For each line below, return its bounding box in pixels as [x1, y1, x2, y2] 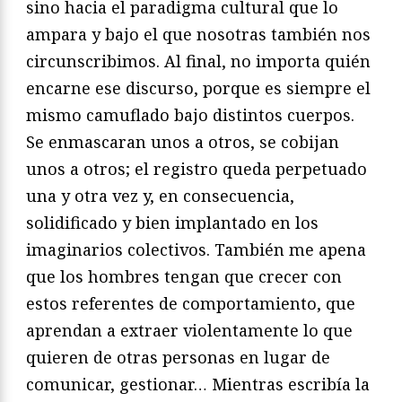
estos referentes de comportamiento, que [26, 293, 355, 315]
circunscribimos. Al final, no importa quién [26, 50, 371, 73]
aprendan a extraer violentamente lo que [26, 319, 353, 342]
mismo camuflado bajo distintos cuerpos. [26, 104, 354, 127]
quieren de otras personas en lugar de [26, 346, 330, 369]
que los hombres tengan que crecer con [26, 266, 342, 288]
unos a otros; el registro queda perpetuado [26, 158, 367, 180]
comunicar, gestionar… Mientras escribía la [26, 373, 370, 396]
